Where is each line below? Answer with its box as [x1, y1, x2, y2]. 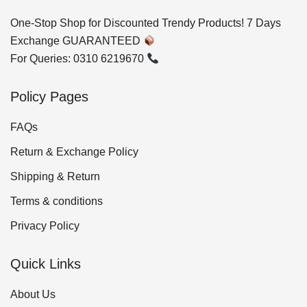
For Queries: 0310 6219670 [10, 53, 147, 65]
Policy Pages [10, 89, 88, 105]
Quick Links [10, 256, 81, 272]
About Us [10, 288, 56, 301]
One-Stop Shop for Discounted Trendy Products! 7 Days [10, 17, 281, 29]
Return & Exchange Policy [10, 146, 138, 158]
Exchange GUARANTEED [10, 35, 143, 47]
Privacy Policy [10, 220, 79, 232]
